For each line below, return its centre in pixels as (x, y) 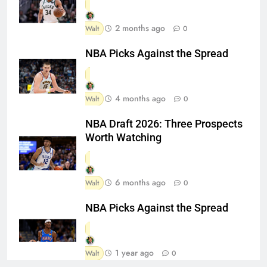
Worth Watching (123, 137)
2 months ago (140, 28)
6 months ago (140, 182)
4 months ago (140, 98)
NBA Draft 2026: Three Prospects (164, 124)
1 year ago (134, 252)
